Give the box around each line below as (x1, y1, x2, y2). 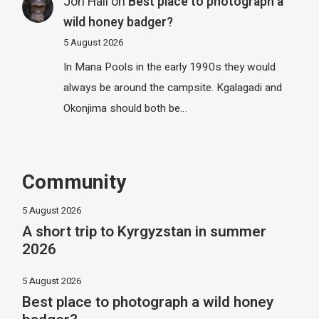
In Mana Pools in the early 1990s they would (63, 59, 276, 75)
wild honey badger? (63, 13, 173, 31)
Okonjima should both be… (63, 100, 187, 117)
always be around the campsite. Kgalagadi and (63, 80, 282, 96)
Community (22, 167, 127, 197)
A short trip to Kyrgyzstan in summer (22, 220, 267, 243)
